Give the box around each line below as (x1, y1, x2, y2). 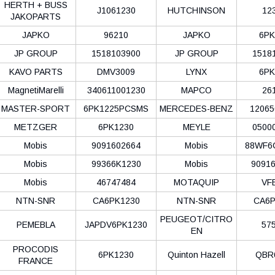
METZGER (14, 122, 57, 132)
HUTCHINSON (168, 5, 225, 15)
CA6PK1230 (92, 195, 140, 206)
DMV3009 (97, 66, 135, 77)
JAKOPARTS (10, 11, 61, 21)
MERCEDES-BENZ (160, 103, 233, 114)
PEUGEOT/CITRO (160, 214, 233, 224)
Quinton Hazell (168, 249, 225, 260)
